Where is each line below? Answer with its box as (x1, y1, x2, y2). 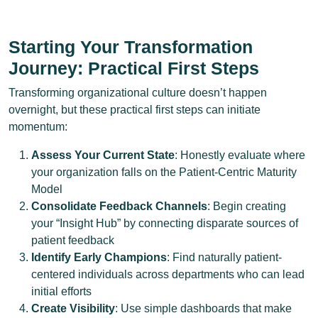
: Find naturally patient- (167, 251, 282, 263)
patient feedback (31, 234, 114, 246)
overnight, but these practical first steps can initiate (9, 104, 261, 116)
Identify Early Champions (31, 251, 167, 263)
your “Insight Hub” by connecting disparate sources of (31, 217, 298, 229)
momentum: (9, 121, 67, 133)
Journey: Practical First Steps (9, 58, 259, 78)
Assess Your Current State (31, 149, 175, 161)
